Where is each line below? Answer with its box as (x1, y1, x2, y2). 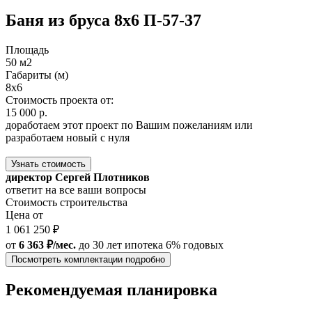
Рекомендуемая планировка (6, 281, 217, 299)
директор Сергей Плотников (6, 171, 150, 184)
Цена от (6, 209, 43, 221)
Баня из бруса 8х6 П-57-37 (6, 11, 201, 30)
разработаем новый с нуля (6, 132, 130, 144)
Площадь (6, 44, 49, 56)
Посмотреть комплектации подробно (11, 254, 165, 265)
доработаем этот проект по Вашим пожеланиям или (6, 119, 253, 132)
